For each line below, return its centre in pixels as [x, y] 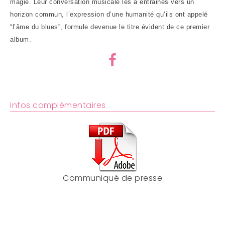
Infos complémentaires [58, 105]
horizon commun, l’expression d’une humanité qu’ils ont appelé [109, 14]
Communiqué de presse [113, 178]
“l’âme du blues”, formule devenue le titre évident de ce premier [110, 27]
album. [21, 39]
